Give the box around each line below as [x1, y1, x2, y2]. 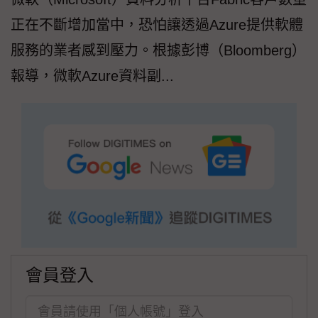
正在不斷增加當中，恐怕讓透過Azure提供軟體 [11, 17, 303, 33]
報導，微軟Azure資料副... [11, 68, 174, 84]
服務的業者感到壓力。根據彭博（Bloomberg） [11, 43, 306, 59]
